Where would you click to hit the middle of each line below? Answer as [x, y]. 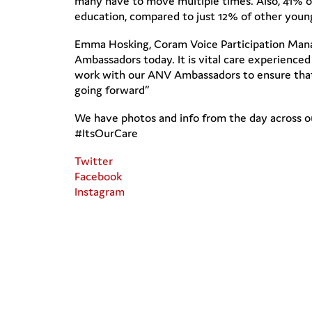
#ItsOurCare [106, 133]
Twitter [94, 161]
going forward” [112, 90]
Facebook [98, 176]
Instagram [100, 192]
